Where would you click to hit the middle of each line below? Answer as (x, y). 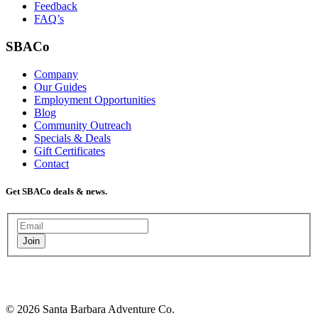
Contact (51, 163)
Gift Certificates (70, 150)
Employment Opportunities (95, 99)
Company (56, 74)
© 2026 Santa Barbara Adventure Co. (90, 309)
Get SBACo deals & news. (56, 191)
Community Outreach (83, 125)
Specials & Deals (72, 138)
